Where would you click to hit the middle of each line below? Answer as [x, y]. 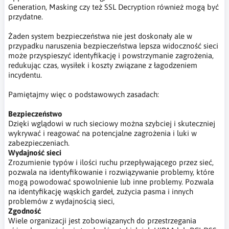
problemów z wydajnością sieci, [61, 201]
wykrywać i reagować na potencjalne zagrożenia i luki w [102, 133]
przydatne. [26, 16]
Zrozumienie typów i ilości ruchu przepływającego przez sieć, [111, 162]
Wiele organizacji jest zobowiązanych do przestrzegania [102, 220]
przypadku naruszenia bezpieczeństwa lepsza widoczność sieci [113, 45]
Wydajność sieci [35, 152]
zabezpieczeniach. [39, 143]
